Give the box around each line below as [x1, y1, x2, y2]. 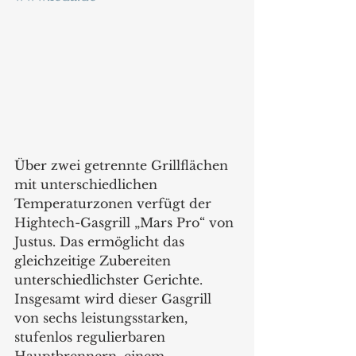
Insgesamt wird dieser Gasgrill [14, 290, 215, 307]
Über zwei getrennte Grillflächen [14, 157, 232, 173]
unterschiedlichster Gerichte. [14, 271, 207, 288]
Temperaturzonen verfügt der [14, 195, 215, 211]
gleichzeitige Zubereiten [14, 252, 179, 269]
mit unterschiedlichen [14, 176, 161, 192]
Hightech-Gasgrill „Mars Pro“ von [14, 214, 238, 230]
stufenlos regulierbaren [14, 328, 169, 345]
